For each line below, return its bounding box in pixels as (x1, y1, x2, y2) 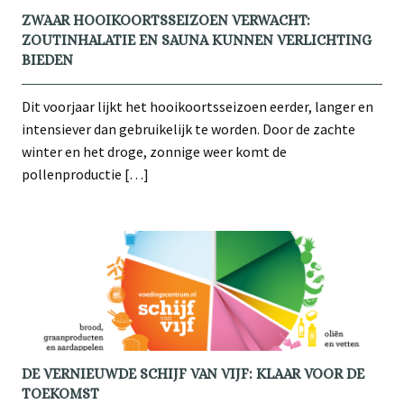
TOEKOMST (22, 384, 99, 402)
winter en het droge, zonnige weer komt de (22, 142, 287, 161)
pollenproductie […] (22, 164, 149, 183)
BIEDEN (22, 50, 73, 69)
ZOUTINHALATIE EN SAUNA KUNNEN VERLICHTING (22, 31, 372, 49)
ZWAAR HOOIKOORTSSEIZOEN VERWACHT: (22, 11, 310, 29)
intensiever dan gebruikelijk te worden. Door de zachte (22, 119, 355, 138)
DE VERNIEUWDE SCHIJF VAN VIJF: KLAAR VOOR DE (22, 364, 364, 382)
